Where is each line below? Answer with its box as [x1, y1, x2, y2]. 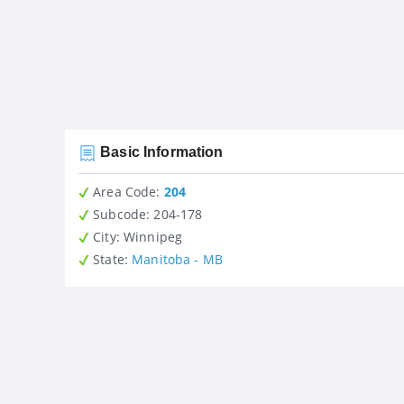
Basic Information [96, 143, 224, 160]
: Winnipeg [115, 227, 183, 245]
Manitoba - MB [132, 250, 223, 268]
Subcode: [89, 205, 151, 223]
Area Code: [89, 182, 161, 200]
